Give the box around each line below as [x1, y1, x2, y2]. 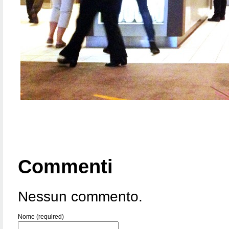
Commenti [18, 155, 113, 177]
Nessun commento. [18, 188, 143, 204]
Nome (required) [18, 213, 64, 220]
